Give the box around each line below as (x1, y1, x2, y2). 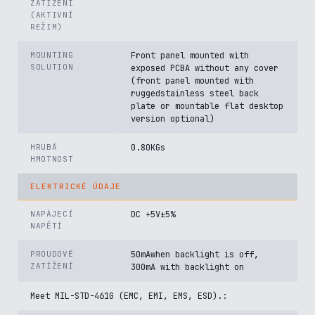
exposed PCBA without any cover (131, 63, 278, 74)
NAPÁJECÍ (30, 209, 74, 219)
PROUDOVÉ (30, 249, 74, 259)
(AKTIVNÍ (30, 10, 74, 20)
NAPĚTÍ (30, 221, 63, 231)
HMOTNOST (30, 154, 74, 164)
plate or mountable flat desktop (131, 101, 283, 112)
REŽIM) (30, 22, 63, 32)
